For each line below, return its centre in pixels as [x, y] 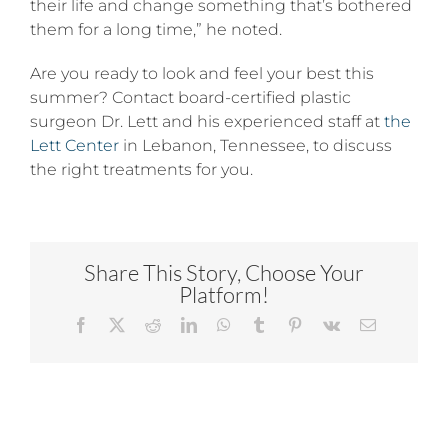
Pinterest [328, 324]
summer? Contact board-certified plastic [190, 98]
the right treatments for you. [141, 170]
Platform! [224, 295]
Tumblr [288, 324]
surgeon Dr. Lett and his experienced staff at [207, 122]
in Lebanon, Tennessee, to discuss [255, 146]
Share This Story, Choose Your [224, 273]
